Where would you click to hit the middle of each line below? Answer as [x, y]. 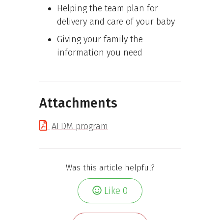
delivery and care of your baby [116, 21]
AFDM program [80, 126]
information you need [100, 52]
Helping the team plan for [108, 8]
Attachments [78, 103]
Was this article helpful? [110, 167]
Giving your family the [100, 39]
